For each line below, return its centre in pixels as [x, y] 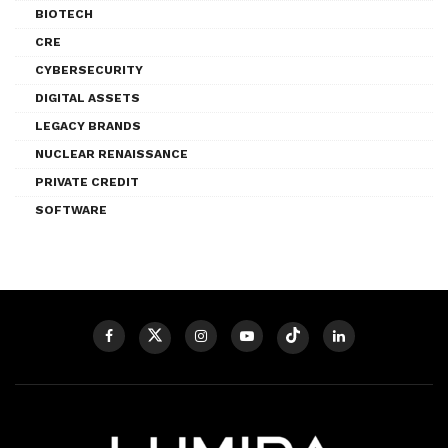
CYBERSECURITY [89, 69]
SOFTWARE [71, 209]
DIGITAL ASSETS [87, 97]
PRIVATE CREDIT [87, 181]
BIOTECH [64, 13]
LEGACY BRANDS [88, 125]
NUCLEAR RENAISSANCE [111, 153]
